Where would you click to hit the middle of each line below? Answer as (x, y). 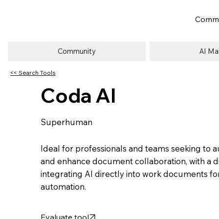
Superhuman (67, 122)
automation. (64, 187)
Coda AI (78, 96)
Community (77, 51)
